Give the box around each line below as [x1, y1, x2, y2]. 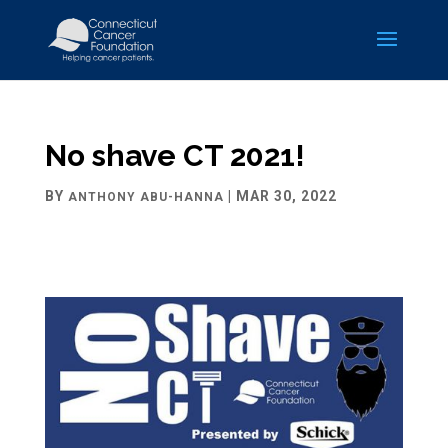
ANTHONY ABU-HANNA [67, 190, 224, 204]
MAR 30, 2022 [235, 188, 337, 204]
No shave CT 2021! [44, 138, 305, 173]
